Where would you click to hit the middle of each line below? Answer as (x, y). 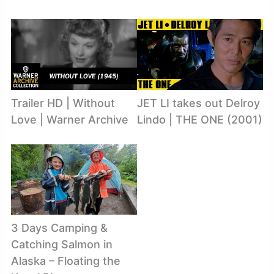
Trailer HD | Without (63, 103)
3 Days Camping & (59, 228)
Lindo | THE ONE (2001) (200, 119)
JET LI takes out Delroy (198, 103)
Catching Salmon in (61, 245)
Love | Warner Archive (69, 119)
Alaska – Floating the (65, 261)
